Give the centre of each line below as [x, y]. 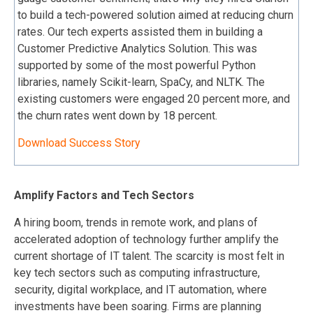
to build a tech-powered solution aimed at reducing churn [155, 15]
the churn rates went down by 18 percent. [117, 116]
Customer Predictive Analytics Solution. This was [137, 49]
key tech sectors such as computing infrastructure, [137, 273]
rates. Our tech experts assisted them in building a [140, 32]
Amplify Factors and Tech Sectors [104, 196]
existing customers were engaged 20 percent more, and [154, 99]
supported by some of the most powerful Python [137, 66]
